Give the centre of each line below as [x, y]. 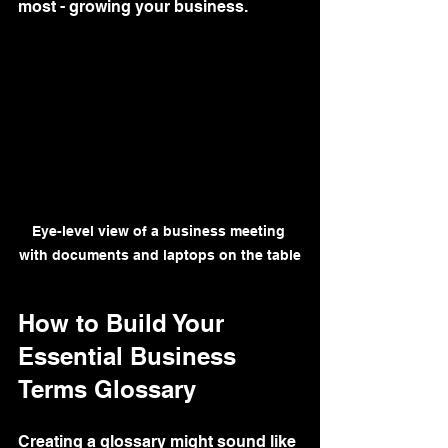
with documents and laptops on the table [160, 254]
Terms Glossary [107, 388]
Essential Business [130, 355]
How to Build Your [124, 322]
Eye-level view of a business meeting [160, 230]
